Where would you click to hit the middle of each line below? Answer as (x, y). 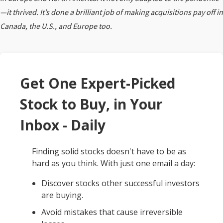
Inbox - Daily (63, 125)
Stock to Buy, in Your (91, 104)
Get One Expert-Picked (98, 83)
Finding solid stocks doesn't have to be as (109, 152)
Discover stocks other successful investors (121, 183)
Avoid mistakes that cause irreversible (112, 212)
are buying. (62, 195)
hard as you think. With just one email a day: (113, 164)
